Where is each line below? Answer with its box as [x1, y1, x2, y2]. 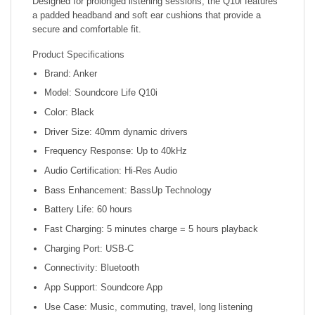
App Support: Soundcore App [44, 281, 162, 292]
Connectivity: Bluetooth [44, 262, 139, 274]
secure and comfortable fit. [32, 23, 141, 34]
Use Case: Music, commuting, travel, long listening [44, 301, 252, 312]
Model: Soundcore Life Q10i [44, 87, 157, 98]
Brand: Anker [44, 67, 97, 79]
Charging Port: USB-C [44, 243, 134, 254]
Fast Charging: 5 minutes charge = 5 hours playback [44, 223, 258, 234]
